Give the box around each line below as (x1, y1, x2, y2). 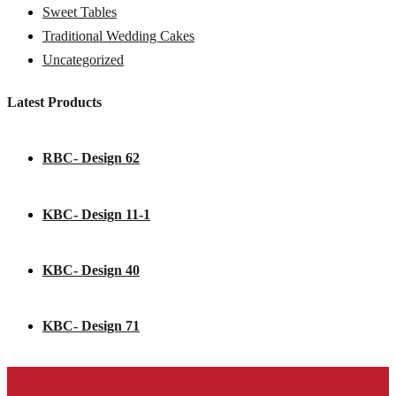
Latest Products (7, 95, 102, 110)
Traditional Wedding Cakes (42, 27, 194, 43)
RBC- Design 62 (42, 150, 140, 166)
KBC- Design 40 (42, 262, 140, 278)
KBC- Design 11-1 (42, 206, 150, 222)
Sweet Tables (42, 4, 117, 19)
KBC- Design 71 (42, 318, 140, 334)
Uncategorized (42, 51, 124, 67)
